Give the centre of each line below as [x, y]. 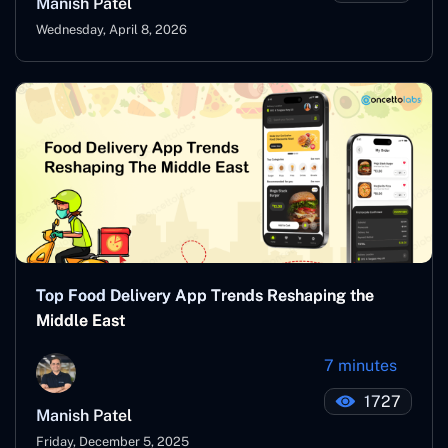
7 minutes [360, 365]
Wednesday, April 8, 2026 [111, 29]
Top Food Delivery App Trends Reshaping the [205, 295]
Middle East [80, 320]
